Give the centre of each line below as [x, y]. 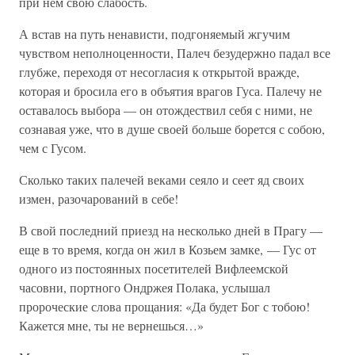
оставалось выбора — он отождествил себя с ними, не [166, 110]
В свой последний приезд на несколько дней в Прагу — [171, 230]
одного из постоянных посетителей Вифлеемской [154, 268]
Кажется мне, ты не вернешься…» [111, 325]
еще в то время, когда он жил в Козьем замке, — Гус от [168, 249]
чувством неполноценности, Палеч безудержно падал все [175, 53]
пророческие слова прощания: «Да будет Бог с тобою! [164, 306]
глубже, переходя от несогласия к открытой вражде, [159, 72]
